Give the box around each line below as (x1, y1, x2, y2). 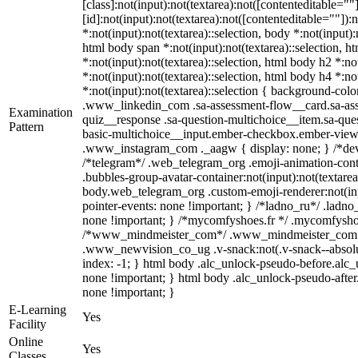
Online (9, 335, 43, 348)
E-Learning (9, 303, 66, 316)
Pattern (9, 120, 44, 133)
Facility (9, 317, 46, 331)
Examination (9, 105, 73, 119)
